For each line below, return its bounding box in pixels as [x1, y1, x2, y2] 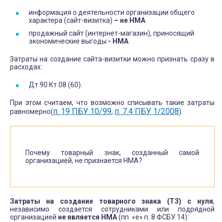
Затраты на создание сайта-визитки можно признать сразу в [10, 55, 215, 63]
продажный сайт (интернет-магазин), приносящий [29, 29, 194, 37]
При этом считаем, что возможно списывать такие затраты [10, 98, 215, 107]
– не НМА [114, 16, 145, 24]
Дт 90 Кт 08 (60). [29, 80, 82, 89]
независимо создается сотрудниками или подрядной [10, 205, 215, 213]
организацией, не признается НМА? [25, 156, 142, 165]
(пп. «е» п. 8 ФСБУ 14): [118, 213, 189, 221]
